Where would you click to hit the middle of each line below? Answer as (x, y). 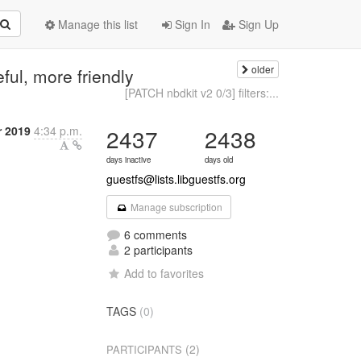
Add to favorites (164, 273)
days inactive (129, 160)
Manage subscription (175, 207)
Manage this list (96, 24)
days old (219, 160)
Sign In (191, 24)
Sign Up (257, 24)
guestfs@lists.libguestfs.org (176, 179)
